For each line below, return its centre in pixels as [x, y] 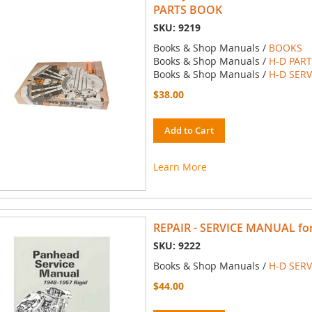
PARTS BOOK [187, 10]
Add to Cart [189, 131]
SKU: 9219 [177, 28]
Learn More [180, 167]
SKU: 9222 [177, 246]
